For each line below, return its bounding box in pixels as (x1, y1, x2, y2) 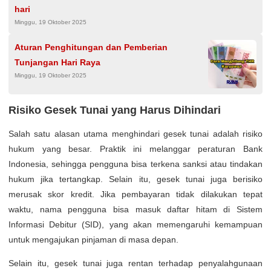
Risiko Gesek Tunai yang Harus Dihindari (8, 103, 221, 116)
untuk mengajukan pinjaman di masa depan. (8, 234, 178, 244)
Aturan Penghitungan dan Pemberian (15, 42, 168, 52)
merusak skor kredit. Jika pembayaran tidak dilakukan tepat (8, 189, 263, 199)
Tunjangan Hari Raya (15, 57, 100, 67)
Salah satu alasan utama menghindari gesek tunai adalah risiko (8, 128, 263, 139)
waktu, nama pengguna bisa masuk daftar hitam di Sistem (8, 204, 263, 214)
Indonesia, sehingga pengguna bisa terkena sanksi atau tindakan (8, 158, 263, 169)
